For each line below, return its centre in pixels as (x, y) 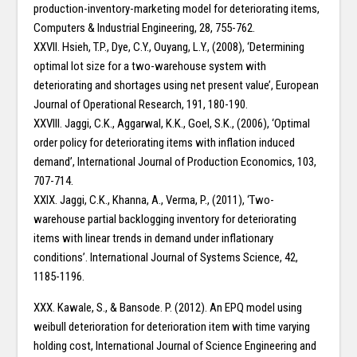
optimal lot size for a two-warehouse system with (150, 67)
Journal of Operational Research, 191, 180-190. (141, 105)
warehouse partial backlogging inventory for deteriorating (165, 220)
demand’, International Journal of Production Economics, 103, (175, 162)
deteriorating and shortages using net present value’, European (177, 86)
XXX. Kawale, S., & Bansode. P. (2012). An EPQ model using (168, 308)
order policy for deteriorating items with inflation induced (165, 143)
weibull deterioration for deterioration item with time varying (172, 327)
